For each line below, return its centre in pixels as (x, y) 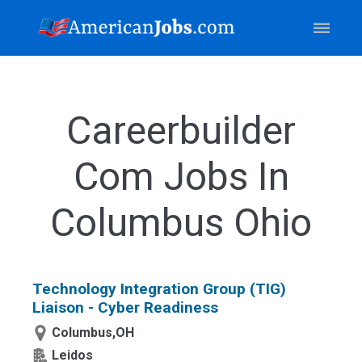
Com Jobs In (181, 177)
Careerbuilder (181, 130)
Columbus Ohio (181, 223)
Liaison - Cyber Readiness (125, 307)
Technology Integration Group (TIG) (159, 289)
